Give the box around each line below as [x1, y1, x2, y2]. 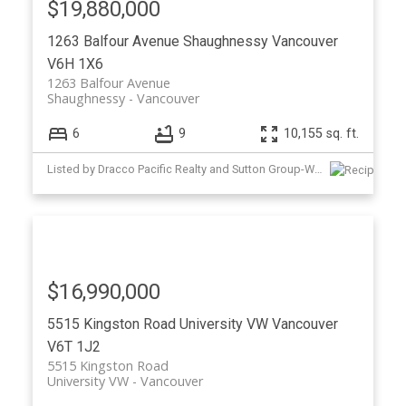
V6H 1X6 [46, 54, 103, 72]
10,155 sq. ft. [284, 126, 360, 142]
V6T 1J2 [46, 337, 101, 355]
